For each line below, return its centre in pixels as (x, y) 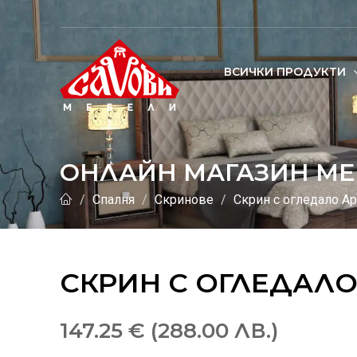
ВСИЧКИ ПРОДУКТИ (286, 72)
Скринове (184, 200)
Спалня (114, 200)
